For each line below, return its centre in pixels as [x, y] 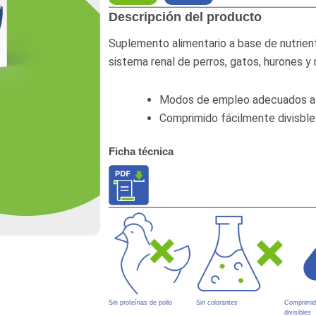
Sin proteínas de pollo [140, 302]
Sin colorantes [217, 302]
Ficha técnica [141, 151]
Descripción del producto [185, 17]
